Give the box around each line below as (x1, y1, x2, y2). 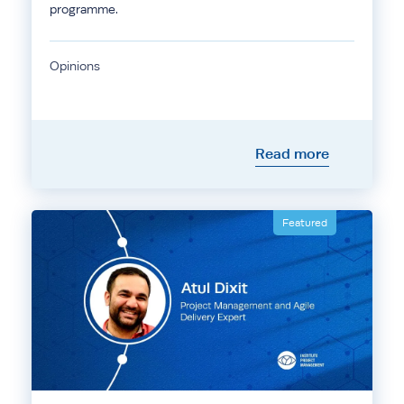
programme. (50, 2, 118, 16)
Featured (282, 216, 327, 229)
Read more (255, 145, 329, 162)
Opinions (50, 59, 100, 73)
